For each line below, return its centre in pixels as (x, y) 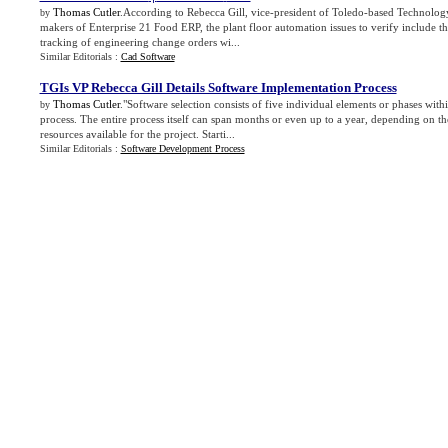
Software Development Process (182, 148)
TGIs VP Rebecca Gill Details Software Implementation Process (218, 87)
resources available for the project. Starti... (137, 134)
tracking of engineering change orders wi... (139, 42)
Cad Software (147, 56)
